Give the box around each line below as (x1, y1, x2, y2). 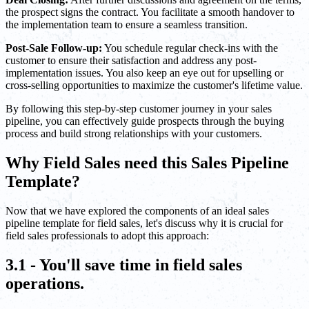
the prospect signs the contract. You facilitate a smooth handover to (6, 6, 295, 19)
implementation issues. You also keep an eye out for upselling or (6, 67, 283, 79)
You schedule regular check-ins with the (102, 42, 278, 54)
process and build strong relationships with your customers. (6, 128, 262, 140)
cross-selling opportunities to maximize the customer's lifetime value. (6, 79, 303, 92)
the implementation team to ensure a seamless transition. (6, 19, 248, 31)
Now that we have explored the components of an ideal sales (6, 205, 269, 217)
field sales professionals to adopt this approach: (6, 230, 209, 242)
